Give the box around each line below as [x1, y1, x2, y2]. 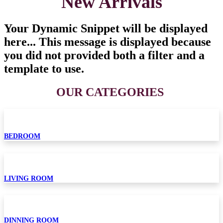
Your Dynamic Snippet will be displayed [4, 22, 208, 35]
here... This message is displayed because [4, 35, 211, 49]
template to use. [4, 62, 84, 76]
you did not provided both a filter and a [4, 49, 205, 62]
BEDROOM [4, 132, 40, 140]
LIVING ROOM [4, 175, 53, 183]
